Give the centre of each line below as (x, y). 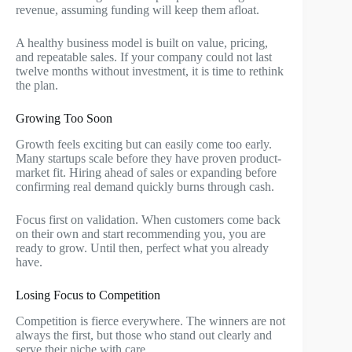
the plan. (37, 86)
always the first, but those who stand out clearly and (144, 335)
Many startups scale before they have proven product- (148, 158)
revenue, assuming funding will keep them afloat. (137, 10)
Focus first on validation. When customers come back (148, 219)
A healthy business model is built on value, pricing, (142, 43)
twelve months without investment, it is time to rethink (150, 71)
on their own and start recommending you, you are (141, 233)
